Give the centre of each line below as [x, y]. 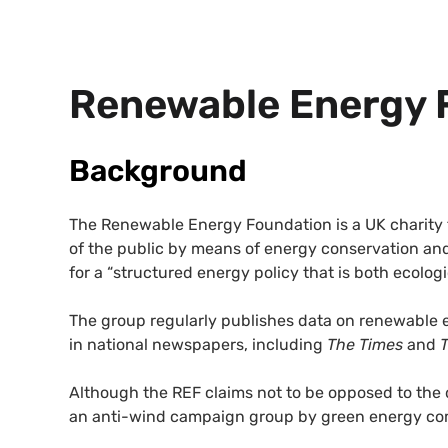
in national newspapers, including [198, 344]
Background [158, 170]
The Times [365, 344]
